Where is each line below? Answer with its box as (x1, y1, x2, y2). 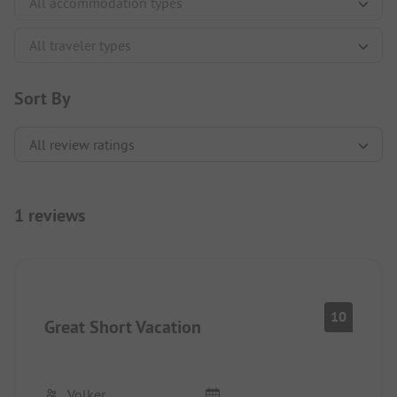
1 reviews (14, 204, 85, 228)
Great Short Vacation (44, 315, 201, 339)
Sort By (14, 87, 71, 111)
